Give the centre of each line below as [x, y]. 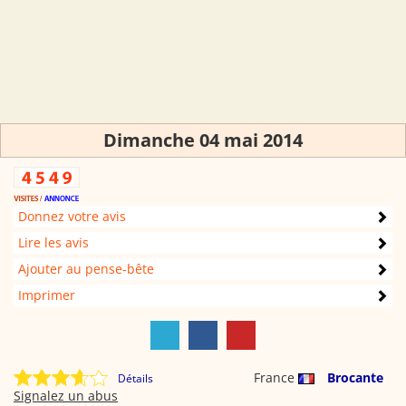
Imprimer [47, 295]
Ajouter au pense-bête [86, 269]
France [276, 377]
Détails [135, 378]
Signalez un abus [66, 396]
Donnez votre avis [72, 216]
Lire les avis [53, 242]
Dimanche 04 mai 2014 [203, 140]
